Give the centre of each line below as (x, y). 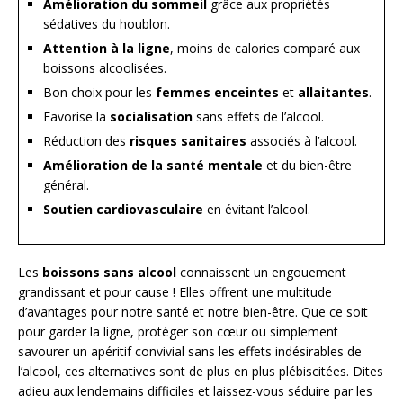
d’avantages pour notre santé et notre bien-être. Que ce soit (193, 311)
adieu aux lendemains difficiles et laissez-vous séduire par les (195, 390)
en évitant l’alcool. (257, 209)
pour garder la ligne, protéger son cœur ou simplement (178, 331)
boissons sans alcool (109, 272)
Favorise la (76, 116)
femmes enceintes (217, 92)
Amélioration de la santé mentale (153, 165)
